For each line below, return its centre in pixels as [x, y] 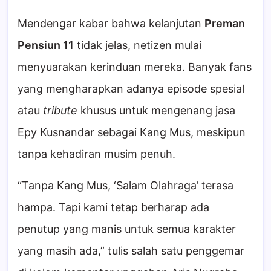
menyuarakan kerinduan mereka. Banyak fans [135, 67]
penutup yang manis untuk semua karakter [127, 229]
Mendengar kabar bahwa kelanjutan [111, 24]
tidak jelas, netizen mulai [138, 45]
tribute [60, 111]
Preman [225, 24]
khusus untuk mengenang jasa [156, 111]
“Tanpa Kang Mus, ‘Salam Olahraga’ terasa [126, 186]
